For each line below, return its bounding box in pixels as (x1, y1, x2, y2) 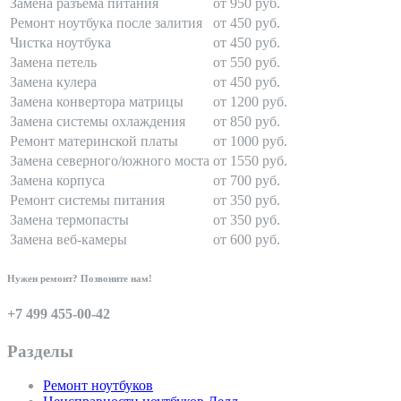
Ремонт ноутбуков (43, 378, 153, 394)
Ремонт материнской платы (10, 133, 178, 149)
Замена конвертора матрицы (10, 94, 183, 110)
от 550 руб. (213, 55, 280, 71)
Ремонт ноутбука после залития (10, 15, 202, 31)
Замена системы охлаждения (10, 114, 185, 130)
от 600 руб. (213, 232, 280, 248)
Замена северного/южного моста (10, 153, 209, 169)
